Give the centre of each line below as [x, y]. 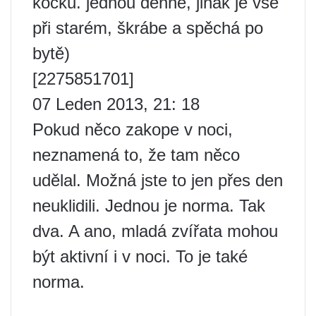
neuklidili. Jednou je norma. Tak [149, 206]
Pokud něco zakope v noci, [133, 130]
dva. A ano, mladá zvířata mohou [155, 231]
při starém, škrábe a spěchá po [148, 28]
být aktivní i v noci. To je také [140, 257]
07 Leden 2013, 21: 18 [116, 104]
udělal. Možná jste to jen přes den [158, 181]
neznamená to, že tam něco [136, 155]
